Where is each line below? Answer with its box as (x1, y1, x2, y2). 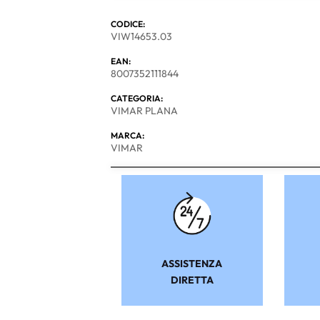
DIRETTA (170, 273, 214, 286)
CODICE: (110, 18, 145, 29)
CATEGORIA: (110, 92, 163, 104)
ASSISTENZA (161, 256, 223, 270)
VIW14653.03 (110, 29, 172, 43)
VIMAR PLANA (110, 104, 178, 117)
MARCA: (110, 129, 144, 141)
